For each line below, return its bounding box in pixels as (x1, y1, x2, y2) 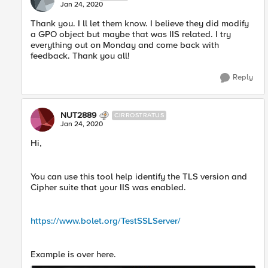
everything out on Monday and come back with (31, 39, 219, 50)
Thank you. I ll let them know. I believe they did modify (31, 18, 249, 29)
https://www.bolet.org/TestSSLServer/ (31, 215, 181, 226)
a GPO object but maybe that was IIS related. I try (31, 29, 231, 39)
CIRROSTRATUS (114, 111, 164, 119)
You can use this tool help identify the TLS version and (31, 171, 247, 182)
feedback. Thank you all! (31, 50, 130, 61)
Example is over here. (31, 249, 116, 260)
